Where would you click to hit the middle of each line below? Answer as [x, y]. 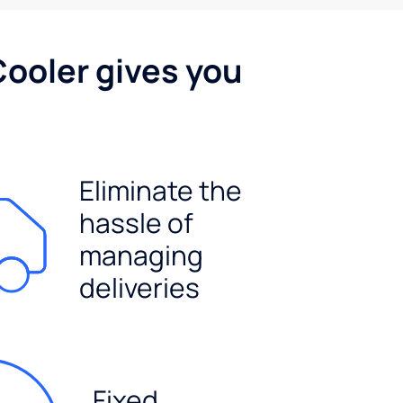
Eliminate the [161, 190]
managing [142, 255]
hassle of [137, 222]
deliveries [140, 287]
